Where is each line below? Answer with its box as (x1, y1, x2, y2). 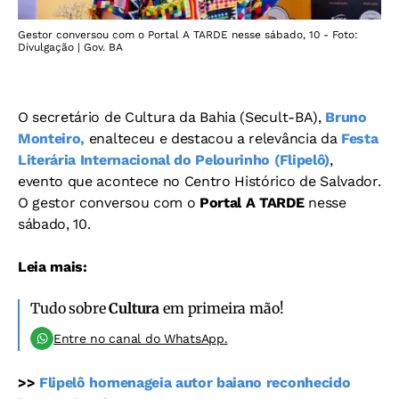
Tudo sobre (30, 298, 110, 317)
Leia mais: (18, 257, 87, 275)
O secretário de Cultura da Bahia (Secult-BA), (18, 108, 326, 126)
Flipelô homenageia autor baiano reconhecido (39, 373, 351, 391)
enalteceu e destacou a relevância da (85, 129, 341, 147)
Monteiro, (18, 129, 85, 147)
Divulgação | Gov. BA (18, 40, 123, 53)
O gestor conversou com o (18, 193, 199, 211)
